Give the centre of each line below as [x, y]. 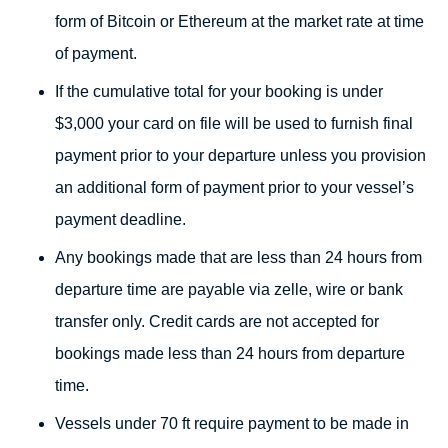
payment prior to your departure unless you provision [240, 155]
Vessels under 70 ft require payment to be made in [232, 423]
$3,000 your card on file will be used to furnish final [234, 123]
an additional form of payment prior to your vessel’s [234, 187]
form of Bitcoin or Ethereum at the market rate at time [239, 21]
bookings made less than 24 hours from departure [230, 353]
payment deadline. [120, 219]
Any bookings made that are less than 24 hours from [238, 257]
